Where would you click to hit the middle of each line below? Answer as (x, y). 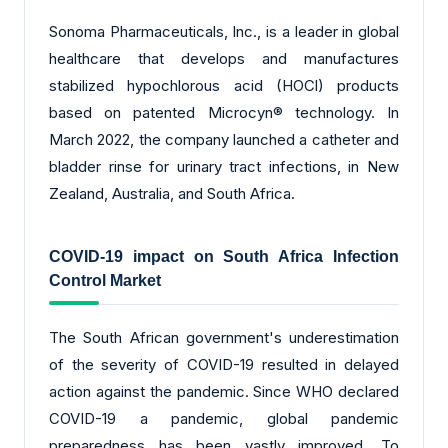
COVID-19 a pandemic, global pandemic (224, 419)
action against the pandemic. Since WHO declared (224, 392)
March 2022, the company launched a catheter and (224, 139)
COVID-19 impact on (136, 257)
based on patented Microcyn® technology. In (224, 112)
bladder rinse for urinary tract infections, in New (224, 166)
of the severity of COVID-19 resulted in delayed (224, 365)
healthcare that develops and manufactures (224, 58)
